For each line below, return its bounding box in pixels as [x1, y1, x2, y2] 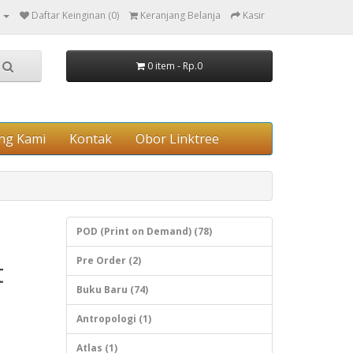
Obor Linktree [136, 130, 219, 147]
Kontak [69, 130, 112, 147]
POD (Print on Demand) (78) [76, 225, 212, 238]
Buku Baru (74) [76, 283, 148, 296]
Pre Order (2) [76, 254, 141, 267]
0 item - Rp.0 [147, 59, 203, 72]
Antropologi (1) [76, 312, 151, 325]
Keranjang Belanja [140, 9, 221, 22]
